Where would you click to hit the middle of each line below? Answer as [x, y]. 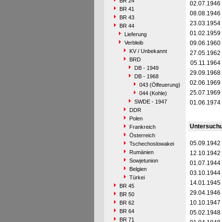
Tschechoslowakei [151, 144]
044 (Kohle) [153, 93]
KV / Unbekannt [148, 51]
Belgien [138, 169]
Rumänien [141, 152]
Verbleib [134, 43]
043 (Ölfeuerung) [160, 85]
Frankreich [142, 127]
